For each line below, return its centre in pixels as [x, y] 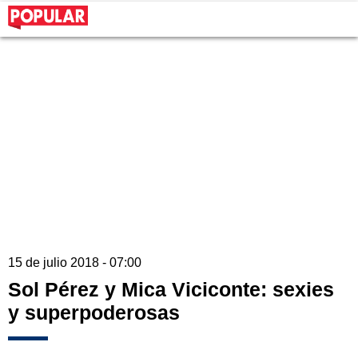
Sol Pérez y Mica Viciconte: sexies [171, 290]
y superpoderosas [94, 313]
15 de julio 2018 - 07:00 [75, 263]
